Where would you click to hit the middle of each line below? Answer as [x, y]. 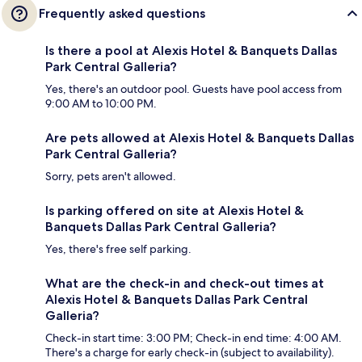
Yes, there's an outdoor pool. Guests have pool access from [194, 89]
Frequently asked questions [122, 14]
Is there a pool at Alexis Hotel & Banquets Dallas [191, 51]
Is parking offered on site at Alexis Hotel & [175, 211]
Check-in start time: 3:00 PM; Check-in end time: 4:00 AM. [194, 338]
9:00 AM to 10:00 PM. [101, 104]
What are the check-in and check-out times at [185, 284]
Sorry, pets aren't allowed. [111, 177]
